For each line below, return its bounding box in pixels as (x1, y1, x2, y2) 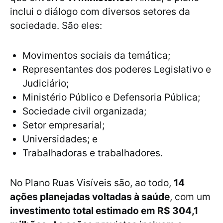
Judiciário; (22, 77, 69, 90)
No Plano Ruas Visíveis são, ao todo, (10, 177, 174, 189)
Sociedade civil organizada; (22, 105, 146, 117)
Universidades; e (22, 133, 98, 145)
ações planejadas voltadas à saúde (10, 191, 170, 203)
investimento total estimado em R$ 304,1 (10, 205, 198, 217)
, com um (170, 191, 211, 203)
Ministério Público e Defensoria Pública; (22, 91, 200, 104)
